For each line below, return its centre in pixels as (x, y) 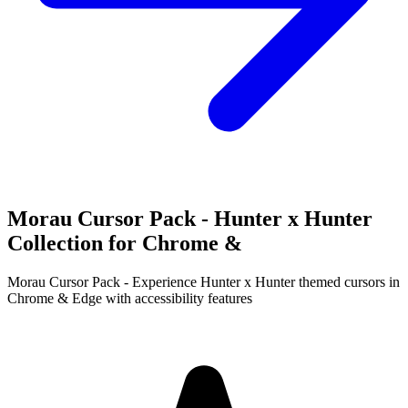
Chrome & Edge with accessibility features (130, 298)
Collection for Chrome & (125, 243)
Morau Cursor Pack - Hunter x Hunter (190, 218)
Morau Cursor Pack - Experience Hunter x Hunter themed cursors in (204, 281)
